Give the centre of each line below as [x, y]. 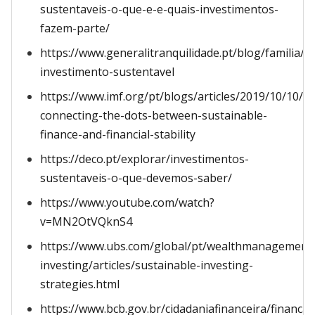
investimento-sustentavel [107, 72]
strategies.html [80, 284]
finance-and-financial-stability [118, 134]
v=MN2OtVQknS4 [86, 221]
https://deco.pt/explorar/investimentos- [144, 159]
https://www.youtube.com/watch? [127, 202]
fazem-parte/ [75, 28]
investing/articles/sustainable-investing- [147, 265]
